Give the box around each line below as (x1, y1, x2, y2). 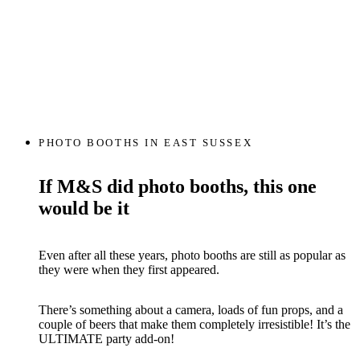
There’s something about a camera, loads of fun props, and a (39, 302, 343, 317)
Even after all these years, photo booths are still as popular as (39, 247, 346, 262)
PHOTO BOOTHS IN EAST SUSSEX (39, 137, 253, 149)
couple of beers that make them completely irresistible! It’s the (39, 317, 350, 331)
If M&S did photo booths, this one (39, 175, 317, 197)
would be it (39, 197, 129, 219)
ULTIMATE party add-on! (39, 331, 174, 346)
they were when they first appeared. (39, 262, 219, 276)
